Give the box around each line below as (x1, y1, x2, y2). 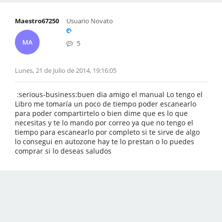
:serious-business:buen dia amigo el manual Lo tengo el (15, 90, 203, 99)
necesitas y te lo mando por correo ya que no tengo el (15, 118, 193, 127)
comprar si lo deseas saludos (15, 146, 113, 156)
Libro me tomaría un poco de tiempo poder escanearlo (15, 99, 196, 109)
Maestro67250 (15, 16, 59, 25)
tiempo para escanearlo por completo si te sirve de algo (15, 127, 200, 137)
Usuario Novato (66, 16, 113, 25)
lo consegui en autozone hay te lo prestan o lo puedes (15, 137, 194, 146)
